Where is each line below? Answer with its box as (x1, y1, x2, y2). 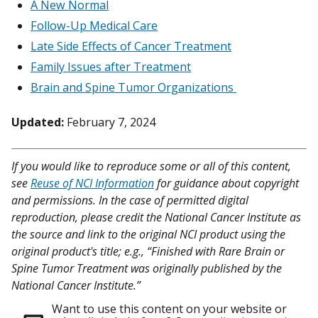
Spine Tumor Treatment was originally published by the (11, 261, 282, 277)
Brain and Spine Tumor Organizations (31, 79, 236, 96)
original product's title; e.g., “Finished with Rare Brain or (11, 243, 285, 260)
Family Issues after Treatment (31, 59, 191, 75)
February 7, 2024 (67, 114, 155, 131)
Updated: (11, 114, 64, 131)
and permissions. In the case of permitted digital (11, 192, 248, 209)
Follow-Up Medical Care (31, 18, 158, 34)
